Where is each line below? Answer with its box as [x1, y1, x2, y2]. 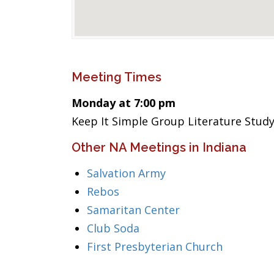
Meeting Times [72, 70, 161, 84]
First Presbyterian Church [87, 239, 223, 254]
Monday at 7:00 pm [72, 95, 176, 110]
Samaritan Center [87, 202, 180, 217]
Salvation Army [87, 166, 166, 180]
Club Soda [87, 221, 139, 235]
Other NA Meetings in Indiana [72, 140, 246, 155]
